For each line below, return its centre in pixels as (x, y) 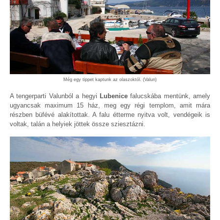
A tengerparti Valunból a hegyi (55, 96)
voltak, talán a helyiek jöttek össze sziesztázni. (78, 124)
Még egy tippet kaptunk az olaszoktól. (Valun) (110, 80)
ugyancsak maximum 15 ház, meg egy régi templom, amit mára (110, 105)
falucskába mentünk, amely (169, 96)
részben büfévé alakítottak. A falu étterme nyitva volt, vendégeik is (110, 114)
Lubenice (113, 96)
